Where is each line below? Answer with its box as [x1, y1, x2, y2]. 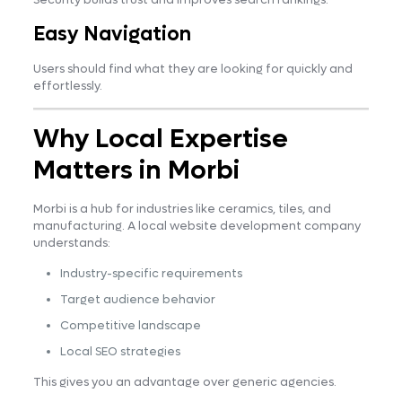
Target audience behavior [59, 291, 215, 307]
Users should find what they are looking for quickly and [32, 60, 353, 76]
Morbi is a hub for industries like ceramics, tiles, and [32, 200, 331, 216]
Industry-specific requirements [59, 265, 242, 281]
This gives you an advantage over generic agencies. [32, 373, 336, 389]
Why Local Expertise [32, 121, 288, 156]
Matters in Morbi [32, 153, 240, 188]
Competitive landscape [59, 317, 201, 333]
